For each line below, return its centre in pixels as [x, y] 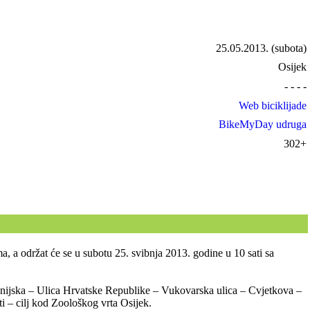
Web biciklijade [273, 105]
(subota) [288, 48]
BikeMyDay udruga [263, 125]
